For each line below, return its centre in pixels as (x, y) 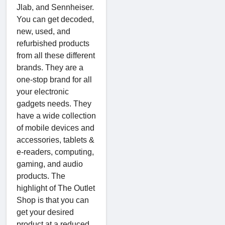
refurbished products (53, 43)
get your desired (45, 212)
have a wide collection (56, 116)
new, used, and (43, 31)
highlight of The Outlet (56, 188)
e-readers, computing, (55, 152)
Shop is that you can (53, 200)
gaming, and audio (50, 164)
